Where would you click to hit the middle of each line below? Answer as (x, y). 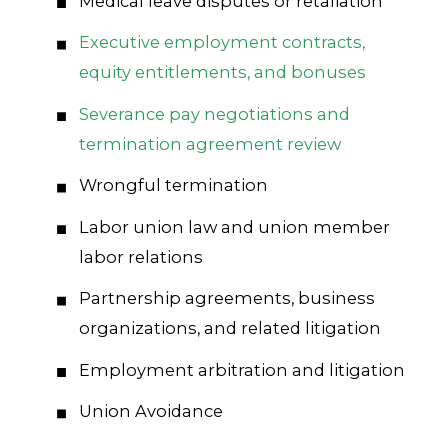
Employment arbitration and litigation (241, 369)
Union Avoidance (150, 411)
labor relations (140, 256)
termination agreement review (209, 143)
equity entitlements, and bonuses (222, 72)
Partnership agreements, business (226, 298)
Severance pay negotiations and (214, 113)
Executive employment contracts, (221, 42)
